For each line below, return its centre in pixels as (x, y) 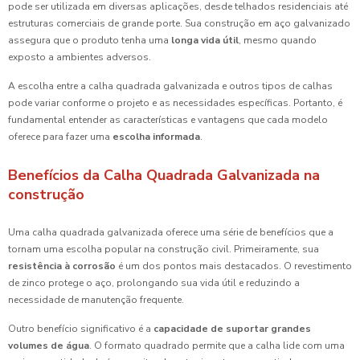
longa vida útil (205, 41)
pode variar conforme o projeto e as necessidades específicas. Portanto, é (175, 103)
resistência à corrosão (62, 266)
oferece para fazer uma (60, 137)
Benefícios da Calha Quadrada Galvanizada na (164, 176)
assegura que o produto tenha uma (90, 41)
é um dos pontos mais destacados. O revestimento (234, 266)
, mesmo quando (278, 41)
